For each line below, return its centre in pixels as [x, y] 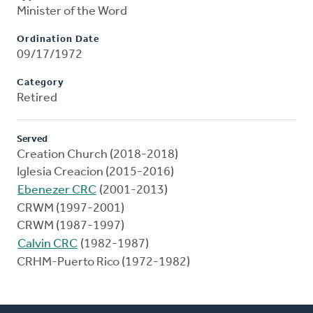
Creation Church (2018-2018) [97, 155]
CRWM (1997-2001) [71, 209]
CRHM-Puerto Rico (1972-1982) [103, 263]
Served [32, 140]
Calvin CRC [48, 245]
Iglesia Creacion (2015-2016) [95, 173]
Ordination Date [58, 40]
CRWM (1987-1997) [71, 226]
